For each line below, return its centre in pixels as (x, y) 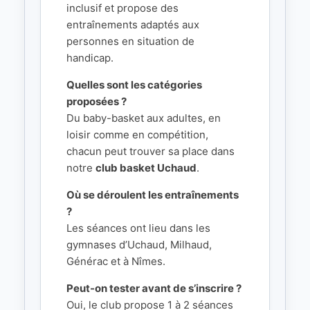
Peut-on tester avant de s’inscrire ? (154, 289)
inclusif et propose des (122, 8)
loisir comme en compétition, (137, 135)
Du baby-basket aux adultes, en (144, 118)
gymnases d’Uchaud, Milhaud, (139, 245)
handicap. (90, 58)
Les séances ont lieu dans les (138, 228)
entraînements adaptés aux (133, 25)
